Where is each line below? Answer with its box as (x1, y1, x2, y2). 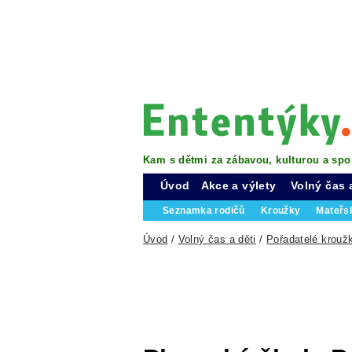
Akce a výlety (200, 179, 277, 192)
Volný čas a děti (178, 233, 256, 245)
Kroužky (260, 206, 301, 215)
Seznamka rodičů (163, 206, 245, 215)
